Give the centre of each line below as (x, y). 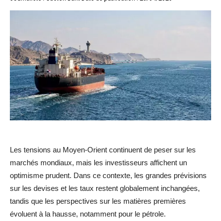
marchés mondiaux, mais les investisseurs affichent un (98, 162)
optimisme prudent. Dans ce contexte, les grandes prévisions (108, 175)
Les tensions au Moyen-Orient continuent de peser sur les (103, 149)
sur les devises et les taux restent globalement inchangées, (105, 188)
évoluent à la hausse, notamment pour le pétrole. (88, 214)
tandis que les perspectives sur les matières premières (98, 201)
